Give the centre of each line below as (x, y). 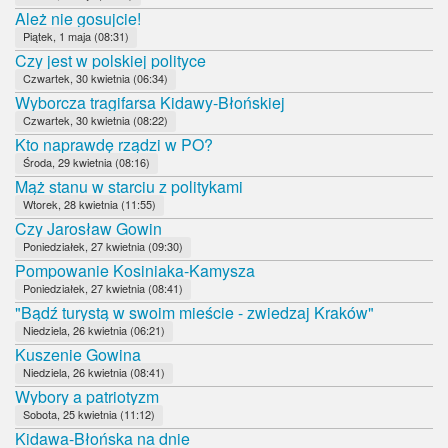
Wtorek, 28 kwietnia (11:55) (89, 203)
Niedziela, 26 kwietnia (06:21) (94, 329)
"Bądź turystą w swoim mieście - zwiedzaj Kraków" (194, 312)
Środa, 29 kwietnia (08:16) (86, 161)
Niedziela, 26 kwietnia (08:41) (94, 371)
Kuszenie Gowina (78, 354)
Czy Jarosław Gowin (88, 228)
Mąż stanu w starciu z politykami (129, 186)
